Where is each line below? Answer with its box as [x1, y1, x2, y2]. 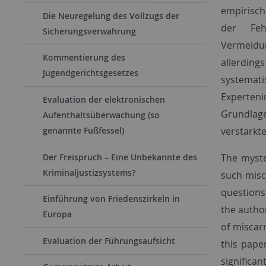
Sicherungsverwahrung [43, 25, 136, 37]
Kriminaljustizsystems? [43, 166, 135, 178]
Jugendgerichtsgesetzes [43, 67, 138, 79]
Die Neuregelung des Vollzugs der [43, 9, 179, 21]
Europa [43, 208, 72, 220]
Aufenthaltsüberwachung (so [43, 109, 160, 121]
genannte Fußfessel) [43, 124, 124, 136]
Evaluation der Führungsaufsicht [43, 235, 175, 246]
